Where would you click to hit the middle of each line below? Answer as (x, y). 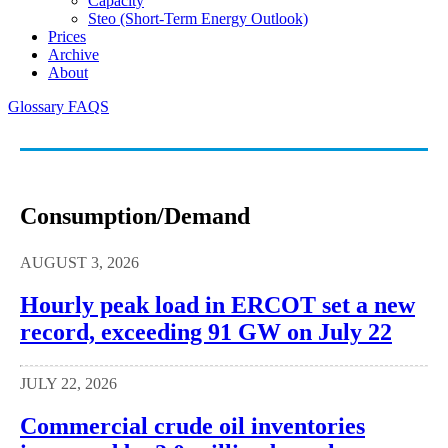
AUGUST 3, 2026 (79, 262)
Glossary (38, 106)
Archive (73, 54)
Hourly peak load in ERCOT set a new (217, 304)
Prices (67, 36)
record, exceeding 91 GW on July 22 (206, 331)
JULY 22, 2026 (68, 384)
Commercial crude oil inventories (192, 426)
